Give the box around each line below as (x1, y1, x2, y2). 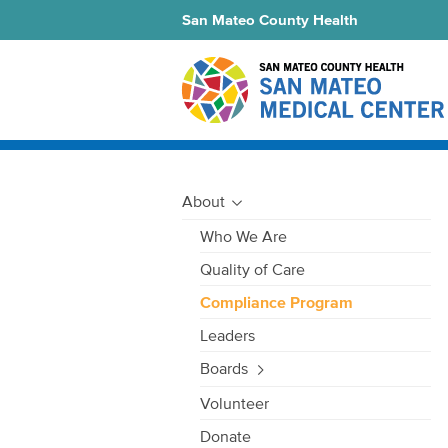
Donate (200, 427, 251, 446)
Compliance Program (200, 293, 353, 312)
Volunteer (200, 394, 269, 413)
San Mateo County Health (182, 11, 358, 28)
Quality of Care (200, 260, 305, 279)
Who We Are (200, 227, 287, 246)
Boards (200, 359, 248, 378)
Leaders (200, 326, 255, 345)
